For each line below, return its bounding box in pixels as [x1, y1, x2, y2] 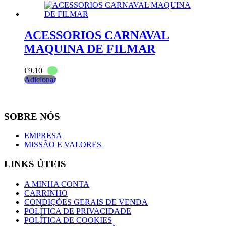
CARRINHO [24, 188, 68, 197]
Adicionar [24, 75, 56, 84]
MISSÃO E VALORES [24, 140, 101, 149]
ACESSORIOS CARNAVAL [24, 28, 169, 42]
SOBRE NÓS [4, 110, 60, 122]
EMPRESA [24, 131, 62, 140]
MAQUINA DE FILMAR [24, 42, 155, 55]
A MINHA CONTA [24, 179, 89, 188]
